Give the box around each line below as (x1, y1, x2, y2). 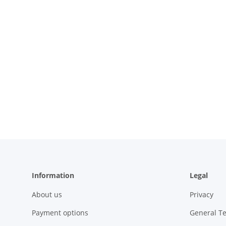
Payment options (32, 207, 88, 217)
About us (32, 190, 62, 200)
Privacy (189, 190, 213, 200)
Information (32, 171, 74, 181)
